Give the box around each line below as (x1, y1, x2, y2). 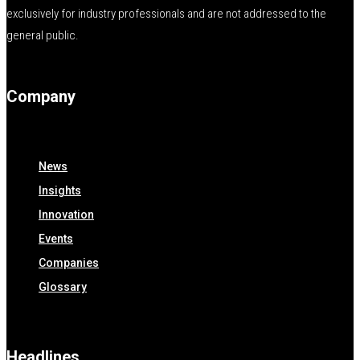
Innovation (39, 208, 94, 221)
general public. (6, 28, 79, 43)
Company (6, 87, 76, 106)
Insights (39, 184, 81, 197)
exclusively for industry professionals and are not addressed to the (6, 6, 326, 21)
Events (39, 232, 73, 245)
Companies (39, 256, 99, 269)
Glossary (39, 280, 87, 293)
